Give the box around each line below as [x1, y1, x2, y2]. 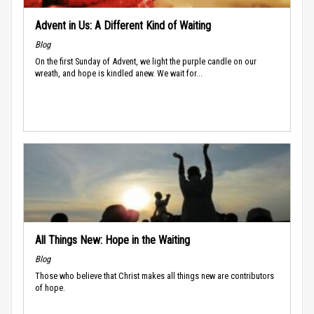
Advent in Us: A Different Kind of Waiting [35, 18, 211, 32]
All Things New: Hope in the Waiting [35, 233, 190, 247]
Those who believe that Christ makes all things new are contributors [35, 270, 274, 281]
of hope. [35, 282, 65, 293]
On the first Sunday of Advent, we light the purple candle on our [35, 55, 257, 67]
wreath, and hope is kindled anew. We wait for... [35, 67, 203, 78]
